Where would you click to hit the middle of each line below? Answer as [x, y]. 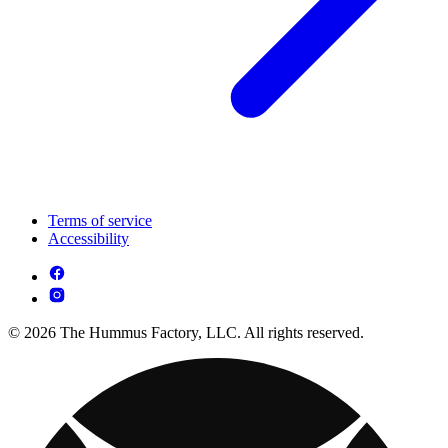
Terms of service [100, 221]
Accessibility [88, 239]
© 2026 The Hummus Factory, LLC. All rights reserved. [186, 333]
